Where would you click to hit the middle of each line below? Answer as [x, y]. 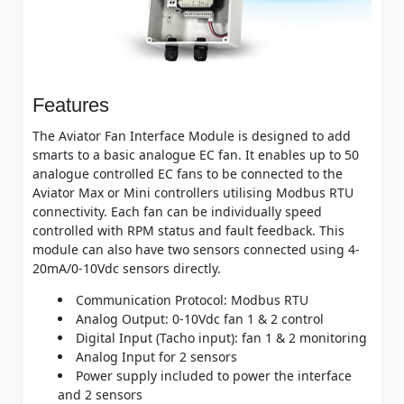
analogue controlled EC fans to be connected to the [187, 173]
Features [70, 105]
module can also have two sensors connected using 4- [196, 249]
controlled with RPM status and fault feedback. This [188, 230]
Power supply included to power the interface [213, 375]
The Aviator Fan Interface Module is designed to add [191, 135]
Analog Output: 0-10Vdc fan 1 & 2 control [199, 318]
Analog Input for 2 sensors [156, 356]
